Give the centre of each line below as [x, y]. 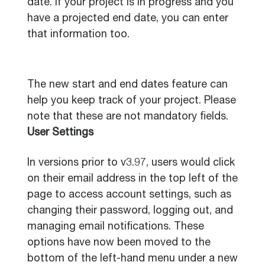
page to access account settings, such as [129, 195]
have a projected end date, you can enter [128, 19]
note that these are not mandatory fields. [128, 117]
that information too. [78, 35]
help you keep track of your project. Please [132, 101]
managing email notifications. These [116, 227]
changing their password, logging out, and [130, 211]
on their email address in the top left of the [132, 179]
